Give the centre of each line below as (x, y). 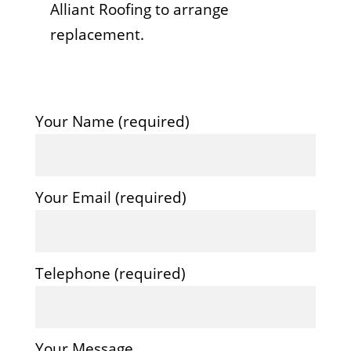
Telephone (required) (110, 273)
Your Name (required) (112, 121)
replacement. (97, 34)
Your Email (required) (110, 197)
